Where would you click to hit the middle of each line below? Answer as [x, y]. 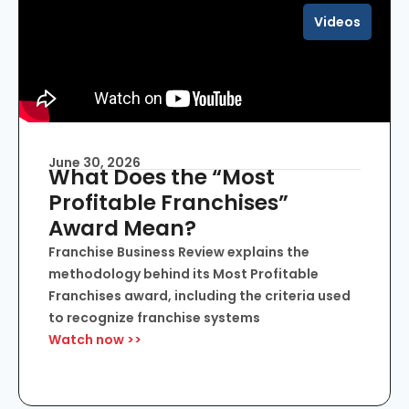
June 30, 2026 [94, 163]
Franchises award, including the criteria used [199, 296]
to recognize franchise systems [154, 318]
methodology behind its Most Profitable [184, 274]
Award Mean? [122, 229]
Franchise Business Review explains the [179, 252]
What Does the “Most [162, 178]
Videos [337, 22]
